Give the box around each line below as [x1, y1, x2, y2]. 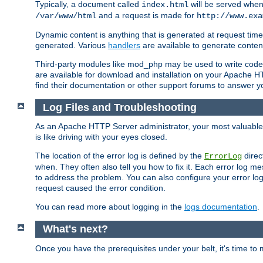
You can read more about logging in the [35, 202, 184, 212]
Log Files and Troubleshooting [42, 101, 197, 113]
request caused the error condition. [35, 183, 166, 193]
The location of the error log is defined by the [35, 151, 204, 161]
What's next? [42, 223, 108, 235]
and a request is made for [96, 10, 197, 20]
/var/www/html [35, 11, 96, 21]
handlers [108, 40, 140, 50]
